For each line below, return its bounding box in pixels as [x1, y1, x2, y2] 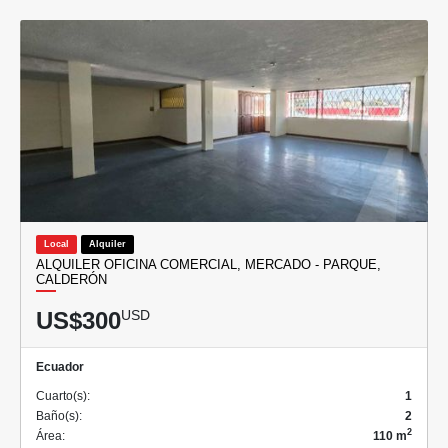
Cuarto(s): [36, 388, 90, 403]
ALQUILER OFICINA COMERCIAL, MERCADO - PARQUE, [36, 256, 381, 272]
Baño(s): [36, 408, 82, 423]
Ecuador [36, 359, 84, 374]
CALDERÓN [36, 271, 107, 287]
